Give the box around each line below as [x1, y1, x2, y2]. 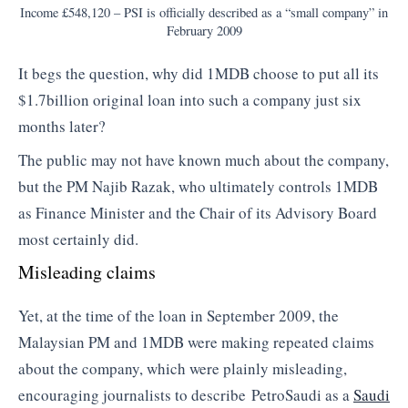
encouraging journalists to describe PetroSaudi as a [18, 383, 353, 405]
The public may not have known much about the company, [18, 149, 389, 171]
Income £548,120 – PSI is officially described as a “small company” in [20, 4, 388, 22]
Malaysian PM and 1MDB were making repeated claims [18, 331, 374, 352]
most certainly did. [18, 229, 138, 250]
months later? [18, 115, 106, 137]
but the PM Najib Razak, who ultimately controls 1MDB [18, 176, 378, 198]
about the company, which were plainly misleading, [18, 357, 347, 379]
